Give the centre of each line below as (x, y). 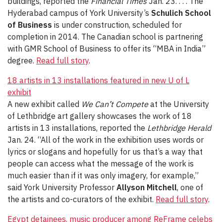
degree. (22, 61)
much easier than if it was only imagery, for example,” (103, 176)
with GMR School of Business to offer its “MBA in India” (107, 49)
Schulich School (181, 13)
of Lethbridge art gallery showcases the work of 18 (100, 116)
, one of (190, 188)
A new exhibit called (44, 104)
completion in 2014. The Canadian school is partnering (105, 37)
